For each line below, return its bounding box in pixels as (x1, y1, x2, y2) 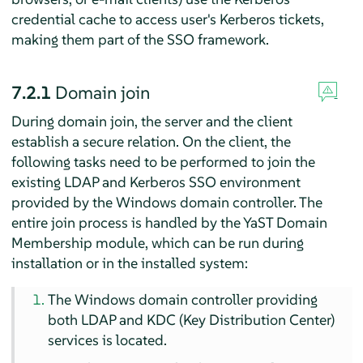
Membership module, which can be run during (11, 233, 304, 252)
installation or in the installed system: (11, 253, 248, 272)
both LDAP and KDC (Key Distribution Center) (48, 310, 335, 329)
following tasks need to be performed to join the (11, 152, 315, 171)
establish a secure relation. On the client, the (11, 131, 291, 151)
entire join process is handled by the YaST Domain (11, 212, 327, 232)
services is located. (48, 330, 168, 349)
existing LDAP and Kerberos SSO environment (11, 172, 301, 191)
